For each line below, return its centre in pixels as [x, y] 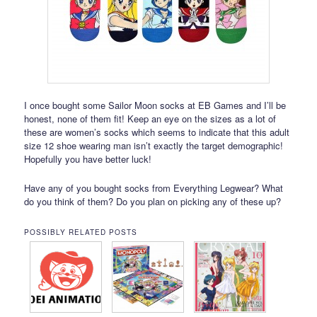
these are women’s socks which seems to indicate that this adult [157, 132]
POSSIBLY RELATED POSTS [81, 232]
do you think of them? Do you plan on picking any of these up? [153, 201]
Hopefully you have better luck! [88, 159]
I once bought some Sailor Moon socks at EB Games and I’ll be [155, 105]
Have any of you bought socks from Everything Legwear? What [154, 188]
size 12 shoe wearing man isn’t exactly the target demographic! [154, 146]
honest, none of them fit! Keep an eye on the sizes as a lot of [150, 119]
